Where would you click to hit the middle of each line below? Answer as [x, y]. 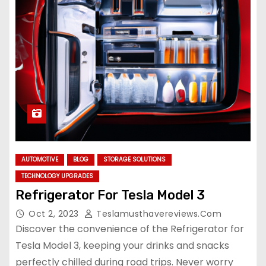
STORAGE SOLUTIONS [134, 159]
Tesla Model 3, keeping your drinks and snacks [122, 246]
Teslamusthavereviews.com [157, 214]
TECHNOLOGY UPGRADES [57, 176]
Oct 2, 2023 [55, 214]
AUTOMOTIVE [40, 159]
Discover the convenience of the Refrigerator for [130, 229]
